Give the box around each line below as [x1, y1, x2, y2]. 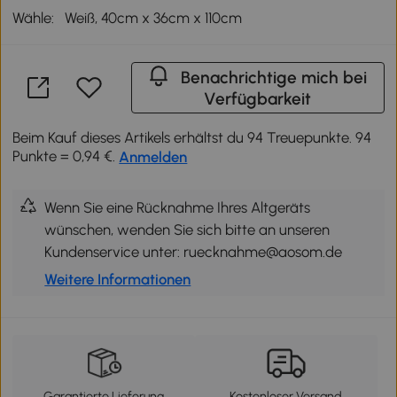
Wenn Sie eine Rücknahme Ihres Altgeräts [44, 198, 311, 216]
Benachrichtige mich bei [181, 66, 368, 88]
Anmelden [119, 147, 188, 166]
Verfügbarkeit [204, 88, 312, 109]
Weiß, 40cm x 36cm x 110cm [65, 9, 243, 27]
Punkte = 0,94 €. [12, 146, 120, 165]
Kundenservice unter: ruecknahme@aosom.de [44, 242, 343, 261]
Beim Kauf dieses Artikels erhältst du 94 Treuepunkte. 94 [12, 128, 372, 146]
